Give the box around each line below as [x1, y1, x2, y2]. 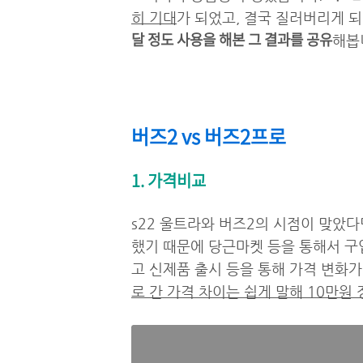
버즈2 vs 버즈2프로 [131, 122, 286, 151]
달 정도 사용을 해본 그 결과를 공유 [131, 28, 332, 50]
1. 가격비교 [131, 169, 206, 192]
